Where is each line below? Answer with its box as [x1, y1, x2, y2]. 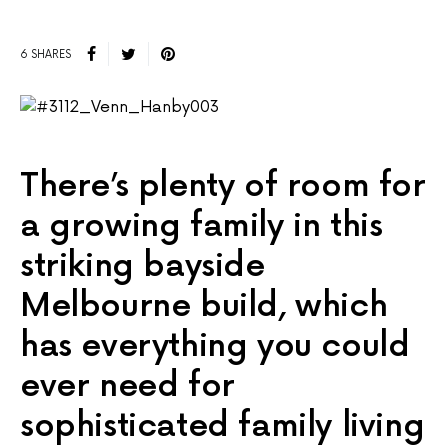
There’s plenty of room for [20, 167, 426, 207]
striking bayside [20, 247, 265, 287]
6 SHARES [20, 47, 71, 61]
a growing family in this [20, 207, 383, 247]
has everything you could [20, 327, 410, 367]
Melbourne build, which [20, 287, 388, 327]
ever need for [20, 367, 235, 407]
